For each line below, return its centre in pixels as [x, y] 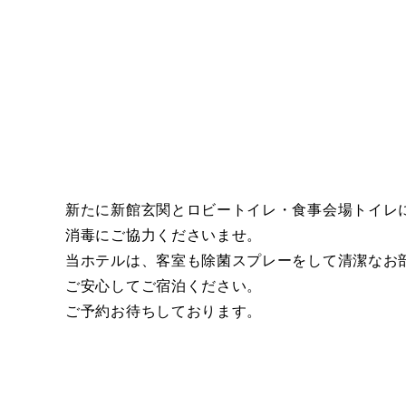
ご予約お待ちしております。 [164, 311]
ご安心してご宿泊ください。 [164, 286]
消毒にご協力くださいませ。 [164, 235]
